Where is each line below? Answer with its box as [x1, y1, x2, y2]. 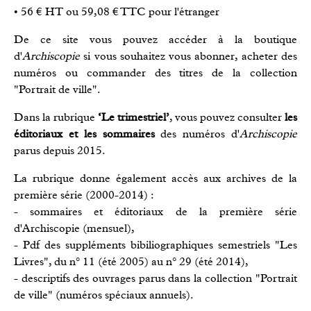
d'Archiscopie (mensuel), [14, 222, 135, 234]
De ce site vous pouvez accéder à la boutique [14, 33, 297, 45]
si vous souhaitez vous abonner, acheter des [80, 50, 297, 62]
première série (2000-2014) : [14, 189, 154, 201]
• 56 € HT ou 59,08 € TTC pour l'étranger [14, 6, 219, 17]
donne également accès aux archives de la [80, 172, 297, 184]
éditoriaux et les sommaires [14, 128, 161, 140]
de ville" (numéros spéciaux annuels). [14, 289, 194, 301]
